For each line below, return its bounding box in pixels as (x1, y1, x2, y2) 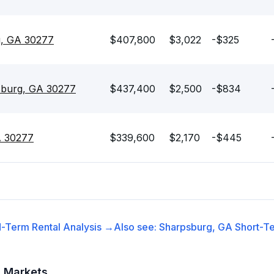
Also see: (113, 221, 159, 233)
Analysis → (60, 221, 114, 233)
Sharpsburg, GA (158, 221, 232, 233)
